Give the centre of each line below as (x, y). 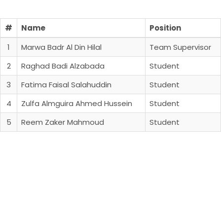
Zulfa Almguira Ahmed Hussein (77, 103)
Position (165, 28)
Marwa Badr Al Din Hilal (61, 47)
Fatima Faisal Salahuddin (66, 84)
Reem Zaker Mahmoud (63, 122)
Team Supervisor (180, 47)
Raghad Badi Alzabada (63, 66)
